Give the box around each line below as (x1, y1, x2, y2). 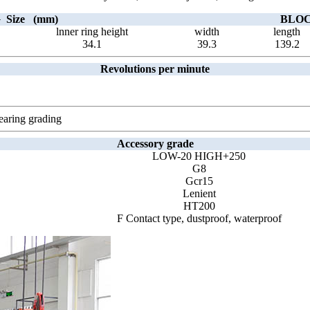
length (273, 26, 300, 38)
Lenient (182, 188, 216, 200)
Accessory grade (116, 138, 194, 150)
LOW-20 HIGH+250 (152, 150, 246, 163)
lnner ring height (55, 26, 128, 38)
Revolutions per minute (100, 63, 210, 75)
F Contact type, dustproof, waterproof (116, 212, 282, 225)
